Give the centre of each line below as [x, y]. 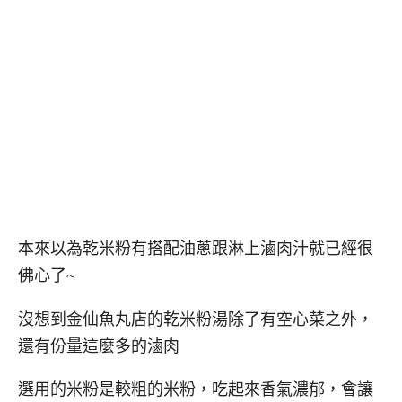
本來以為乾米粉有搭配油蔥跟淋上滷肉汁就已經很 [196, 248]
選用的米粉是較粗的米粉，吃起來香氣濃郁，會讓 [196, 390]
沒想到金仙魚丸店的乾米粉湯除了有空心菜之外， [196, 319]
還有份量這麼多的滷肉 [99, 346]
